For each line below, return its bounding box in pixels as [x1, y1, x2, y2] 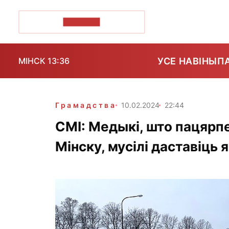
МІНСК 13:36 [18, 56, 70, 66]
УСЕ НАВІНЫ [157, 55, 217, 66]
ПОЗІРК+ [63, 17, 100, 26]
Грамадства [55, 101, 117, 109]
